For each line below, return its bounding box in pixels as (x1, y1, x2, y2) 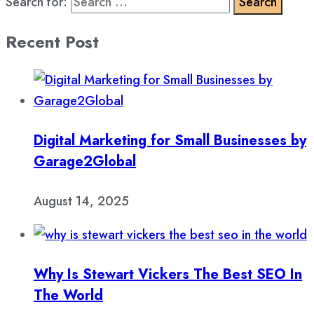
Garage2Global (34, 151, 136, 172)
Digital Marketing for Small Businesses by (34, 130, 306, 151)
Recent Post (6, 29, 99, 54)
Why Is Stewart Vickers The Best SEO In (34, 264, 302, 285)
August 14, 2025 (34, 192, 129, 211)
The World (34, 285, 103, 306)
